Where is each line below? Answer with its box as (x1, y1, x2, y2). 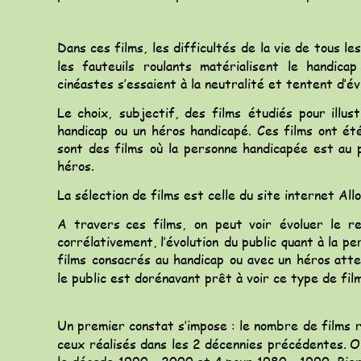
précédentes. (268, 334, 347, 353)
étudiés (248, 102, 293, 122)
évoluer (279, 214, 323, 233)
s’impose (178, 316, 228, 335)
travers (73, 214, 120, 233)
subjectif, (119, 102, 179, 122)
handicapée (242, 139, 308, 158)
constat (128, 316, 174, 335)
